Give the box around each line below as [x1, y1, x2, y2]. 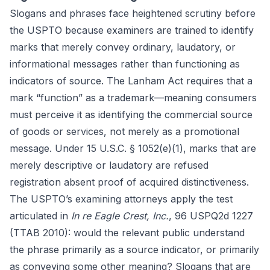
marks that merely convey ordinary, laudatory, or [10, 41, 236, 53]
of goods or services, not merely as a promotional [10, 125, 239, 137]
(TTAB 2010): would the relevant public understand [10, 227, 245, 239]
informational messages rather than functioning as [10, 58, 240, 70]
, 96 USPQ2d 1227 [169, 210, 253, 222]
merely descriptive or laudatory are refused [10, 159, 209, 171]
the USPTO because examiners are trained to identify [10, 24, 254, 36]
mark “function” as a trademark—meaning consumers [10, 92, 257, 104]
